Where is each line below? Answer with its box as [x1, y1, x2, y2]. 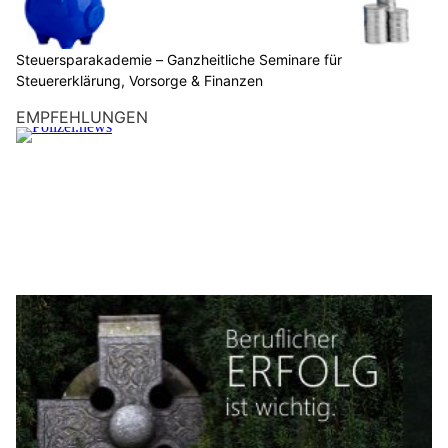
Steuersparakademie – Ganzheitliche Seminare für [16, 50, 342, 68]
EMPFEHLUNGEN [16, 106, 148, 127]
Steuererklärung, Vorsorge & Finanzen [16, 71, 263, 89]
